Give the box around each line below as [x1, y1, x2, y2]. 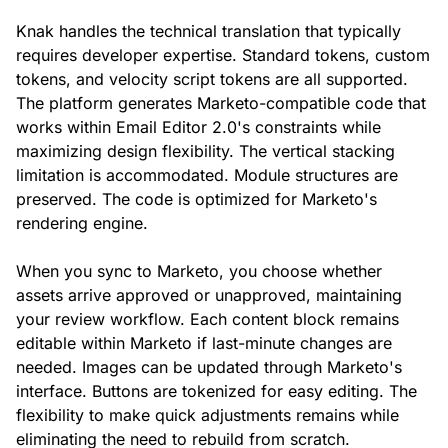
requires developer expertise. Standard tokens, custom [16, 44, 430, 65]
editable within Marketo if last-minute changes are [16, 332, 392, 353]
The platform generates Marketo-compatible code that [16, 92, 426, 113]
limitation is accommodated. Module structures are [16, 164, 398, 185]
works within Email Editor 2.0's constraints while [16, 116, 381, 137]
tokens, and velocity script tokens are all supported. [16, 68, 408, 89]
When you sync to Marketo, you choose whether [16, 260, 382, 281]
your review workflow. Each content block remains [16, 308, 399, 329]
